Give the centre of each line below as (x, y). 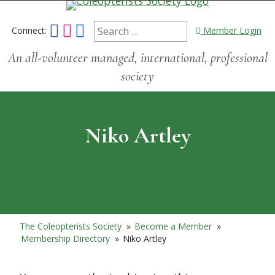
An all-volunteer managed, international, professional (137, 58)
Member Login (231, 30)
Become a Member (173, 226)
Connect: (30, 30)
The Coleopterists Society (71, 226)
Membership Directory (66, 238)
